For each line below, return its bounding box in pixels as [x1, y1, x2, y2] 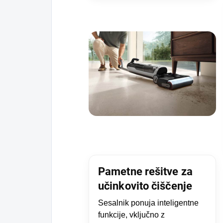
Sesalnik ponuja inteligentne [98, 198, 199, 207]
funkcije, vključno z [98, 210, 165, 219]
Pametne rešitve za [98, 165, 193, 178]
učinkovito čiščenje [98, 179, 192, 192]
